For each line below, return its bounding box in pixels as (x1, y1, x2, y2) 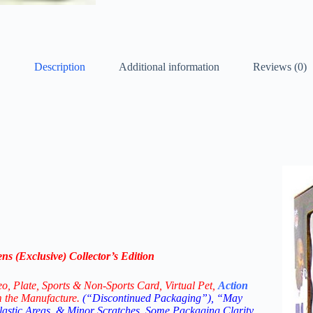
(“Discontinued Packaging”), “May (82, 292, 242, 305)
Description (34, 61, 85, 73)
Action (218, 279, 248, 292)
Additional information (119, 61, 219, 73)
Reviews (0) (253, 61, 307, 73)
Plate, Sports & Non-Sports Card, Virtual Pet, (13, 279, 218, 292)
